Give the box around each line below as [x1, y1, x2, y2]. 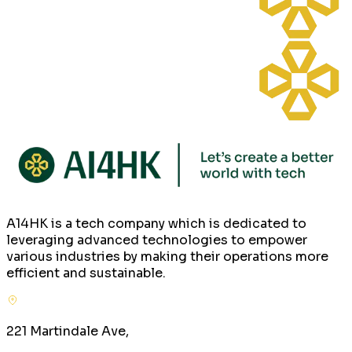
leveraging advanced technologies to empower [6, 232, 307, 249]
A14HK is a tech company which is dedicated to [6, 215, 306, 233]
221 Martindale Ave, [6, 323, 129, 340]
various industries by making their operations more [6, 248, 328, 266]
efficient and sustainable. [6, 265, 166, 282]
